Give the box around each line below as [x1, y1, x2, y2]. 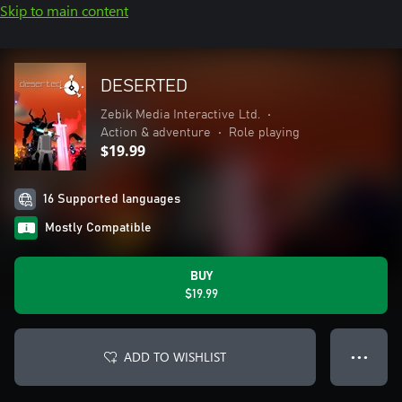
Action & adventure [100, 127, 211, 139]
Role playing [229, 127, 300, 139]
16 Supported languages [43, 193, 180, 205]
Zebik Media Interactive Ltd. [100, 109, 260, 121]
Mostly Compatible [45, 222, 152, 234]
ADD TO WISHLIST [124, 348, 226, 365]
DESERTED [100, 77, 188, 95]
